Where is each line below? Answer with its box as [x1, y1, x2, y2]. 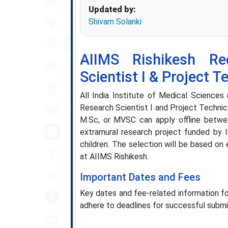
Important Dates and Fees [79, 171, 201, 183]
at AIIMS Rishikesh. [79, 152, 149, 161]
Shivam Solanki [88, 17, 141, 26]
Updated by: [88, 5, 136, 14]
